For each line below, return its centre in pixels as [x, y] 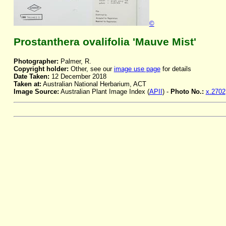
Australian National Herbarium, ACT [94, 84]
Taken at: [27, 84]
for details [176, 69]
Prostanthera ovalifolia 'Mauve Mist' [105, 42]
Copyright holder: [41, 69]
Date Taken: [31, 77]
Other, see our [91, 69]
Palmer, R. [75, 62]
